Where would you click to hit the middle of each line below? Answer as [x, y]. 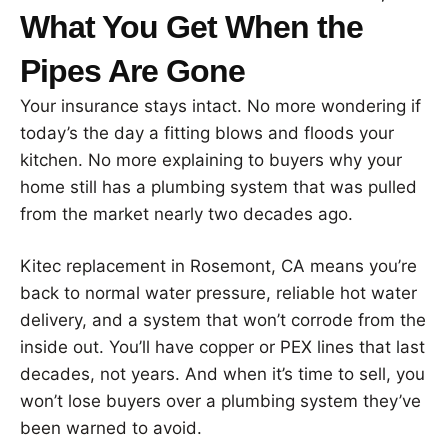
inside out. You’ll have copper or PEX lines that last [222, 346]
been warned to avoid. [111, 427]
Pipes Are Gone [132, 70]
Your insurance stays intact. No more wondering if [220, 105]
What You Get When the [191, 26]
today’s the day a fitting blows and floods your [207, 132]
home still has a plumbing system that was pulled [218, 186]
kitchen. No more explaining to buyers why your [211, 159]
